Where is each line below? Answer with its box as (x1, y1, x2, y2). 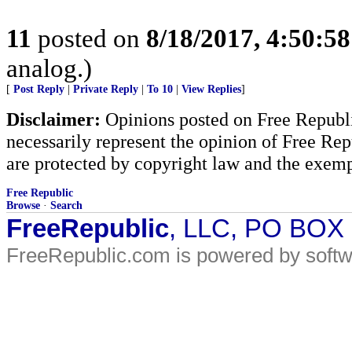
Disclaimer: (6, 108, 101, 130)
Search (50, 200, 82, 211)
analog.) (6, 53, 92, 82)
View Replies (181, 83, 241, 95)
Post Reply (13, 83, 64, 95)
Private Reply (73, 83, 138, 95)
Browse (6, 200, 40, 211)
